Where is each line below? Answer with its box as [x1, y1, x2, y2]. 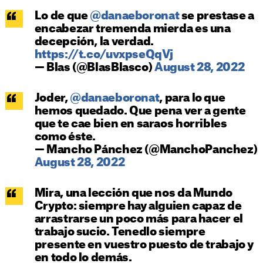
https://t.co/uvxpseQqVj [34, 49, 174, 61]
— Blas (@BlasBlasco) [34, 62, 154, 74]
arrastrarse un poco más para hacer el [34, 214, 243, 225]
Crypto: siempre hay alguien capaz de [34, 201, 242, 213]
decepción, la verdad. [34, 36, 154, 48]
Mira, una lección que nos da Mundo [34, 188, 232, 200]
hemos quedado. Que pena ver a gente [34, 106, 246, 117]
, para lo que [159, 93, 225, 104]
